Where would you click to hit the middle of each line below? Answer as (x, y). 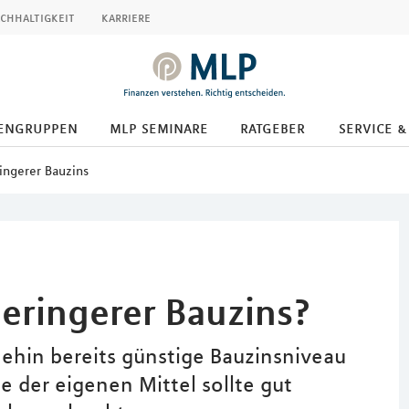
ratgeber (272, 128)
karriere (126, 17)
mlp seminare (159, 128)
